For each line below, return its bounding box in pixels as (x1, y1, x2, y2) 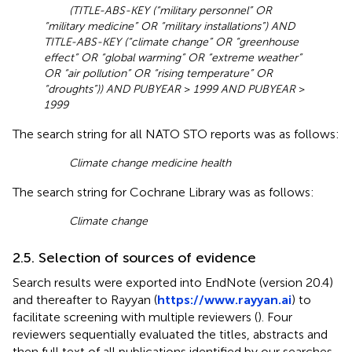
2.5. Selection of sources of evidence (13, 248, 256, 266)
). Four (258, 309, 292, 324)
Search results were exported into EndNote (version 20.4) (13, 274, 333, 290)
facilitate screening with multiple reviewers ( (13, 309, 258, 324)
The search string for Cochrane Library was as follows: (13, 184, 314, 200)
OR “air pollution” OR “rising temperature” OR (44, 66, 273, 80)
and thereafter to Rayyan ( (13, 291, 157, 307)
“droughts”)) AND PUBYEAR (44, 82, 181, 96)
